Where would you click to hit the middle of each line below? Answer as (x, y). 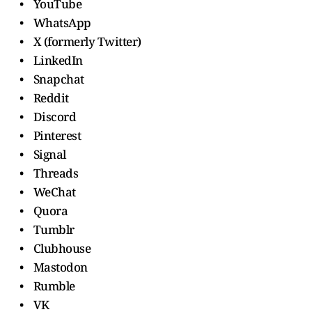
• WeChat (43, 192)
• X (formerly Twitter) (76, 41)
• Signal (38, 154)
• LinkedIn (46, 60)
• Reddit (39, 97)
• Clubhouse (50, 248)
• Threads (44, 173)
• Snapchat (47, 79)
